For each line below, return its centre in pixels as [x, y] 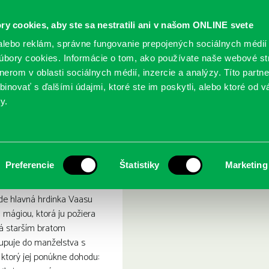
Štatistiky [140, 165]
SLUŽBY [50, 81]
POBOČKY [187, 81]
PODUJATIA [119, 81]
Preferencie [29, 165]
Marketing [246, 165]
